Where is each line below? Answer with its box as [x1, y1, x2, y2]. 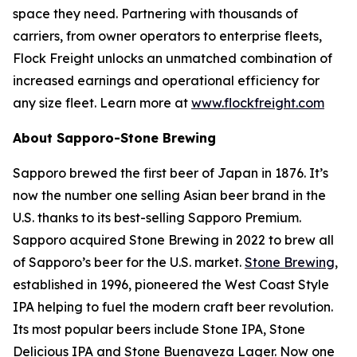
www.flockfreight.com [191, 95, 324, 111]
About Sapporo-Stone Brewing [13, 130, 216, 146]
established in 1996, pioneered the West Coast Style [13, 277, 329, 292]
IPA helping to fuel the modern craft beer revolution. [13, 299, 333, 315]
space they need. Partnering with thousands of [13, 6, 298, 22]
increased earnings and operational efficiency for [13, 73, 320, 88]
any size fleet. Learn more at [13, 95, 191, 111]
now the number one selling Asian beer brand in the [13, 187, 326, 203]
